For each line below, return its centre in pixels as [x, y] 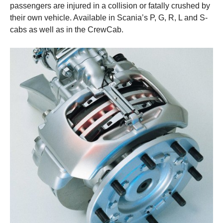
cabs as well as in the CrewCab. [67, 30]
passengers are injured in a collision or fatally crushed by [110, 6]
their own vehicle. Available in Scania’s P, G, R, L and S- [109, 18]
